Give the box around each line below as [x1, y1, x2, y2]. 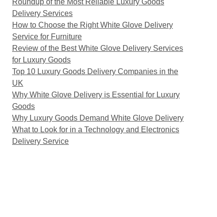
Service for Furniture [12, 32, 82, 41]
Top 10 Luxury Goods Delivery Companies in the [12, 67, 178, 76]
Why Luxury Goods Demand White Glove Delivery [12, 114, 184, 122]
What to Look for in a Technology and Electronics [12, 125, 179, 134]
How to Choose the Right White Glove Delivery [12, 21, 173, 29]
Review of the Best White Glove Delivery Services [12, 44, 183, 52]
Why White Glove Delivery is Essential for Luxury [12, 91, 180, 99]
